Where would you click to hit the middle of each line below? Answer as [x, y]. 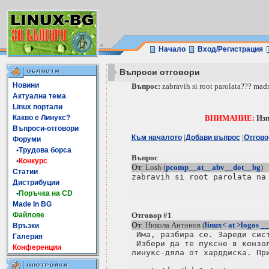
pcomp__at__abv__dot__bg [213, 167]
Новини [26, 85]
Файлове [29, 215]
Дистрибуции [36, 183]
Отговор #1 [151, 215]
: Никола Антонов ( [173, 225]
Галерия [28, 237]
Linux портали [38, 107]
